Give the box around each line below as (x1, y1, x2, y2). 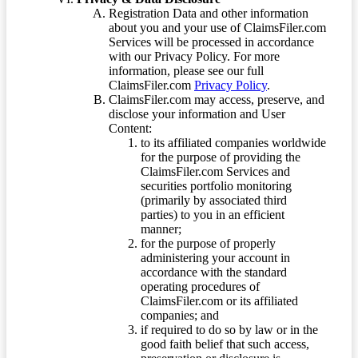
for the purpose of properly (141, 237, 276, 251)
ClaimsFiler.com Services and (141, 165, 290, 179)
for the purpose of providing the (141, 150, 300, 165)
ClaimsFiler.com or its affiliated (141, 294, 298, 308)
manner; (141, 222, 181, 237)
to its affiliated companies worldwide (141, 136, 326, 150)
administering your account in (141, 251, 290, 265)
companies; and (141, 308, 219, 323)
